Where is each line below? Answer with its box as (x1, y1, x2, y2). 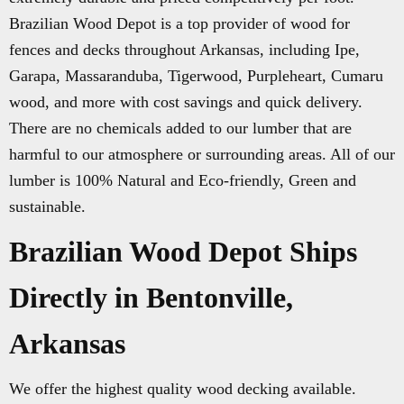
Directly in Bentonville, (9, 281, 293, 314)
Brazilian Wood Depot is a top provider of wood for (9, 14, 350, 32)
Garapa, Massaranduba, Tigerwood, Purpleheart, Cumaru (9, 67, 383, 85)
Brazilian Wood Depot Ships (9, 235, 357, 268)
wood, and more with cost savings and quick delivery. (9, 93, 363, 111)
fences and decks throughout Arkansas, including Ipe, (9, 41, 360, 59)
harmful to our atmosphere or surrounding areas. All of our (9, 145, 395, 163)
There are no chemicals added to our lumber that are (9, 119, 352, 137)
